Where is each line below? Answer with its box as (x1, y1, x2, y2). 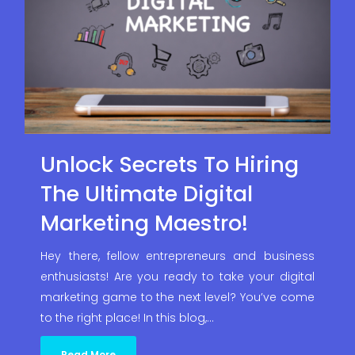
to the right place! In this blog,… (40, 310, 215, 326)
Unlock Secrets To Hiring (40, 150, 300, 180)
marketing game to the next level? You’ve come (40, 289, 315, 306)
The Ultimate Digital (40, 179, 254, 209)
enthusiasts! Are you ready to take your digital (40, 269, 315, 285)
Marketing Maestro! (40, 208, 249, 239)
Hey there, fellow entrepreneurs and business (40, 248, 315, 265)
